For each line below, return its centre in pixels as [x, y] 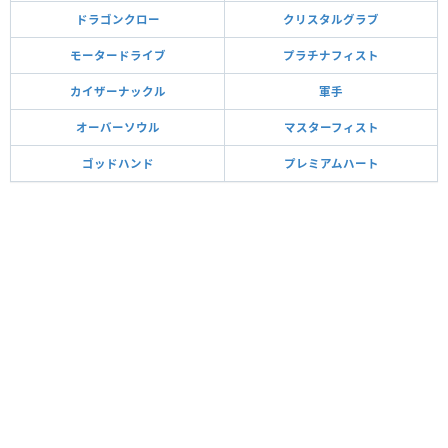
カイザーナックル [117, 91]
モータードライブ [117, 55]
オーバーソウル [117, 127]
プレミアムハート [331, 163]
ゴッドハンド [117, 163]
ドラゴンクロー [117, 19]
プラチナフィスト [331, 55]
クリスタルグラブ [331, 19]
